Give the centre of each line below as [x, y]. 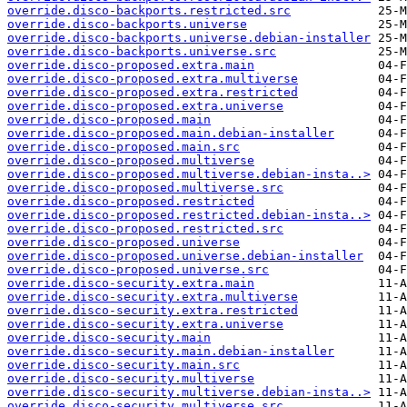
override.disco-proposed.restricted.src [145, 229]
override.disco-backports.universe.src [142, 52]
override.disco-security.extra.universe [145, 324]
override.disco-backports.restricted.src [149, 11]
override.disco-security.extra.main [131, 283]
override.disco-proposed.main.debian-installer [171, 134]
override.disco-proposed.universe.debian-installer [185, 256]
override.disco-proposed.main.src [124, 147]
